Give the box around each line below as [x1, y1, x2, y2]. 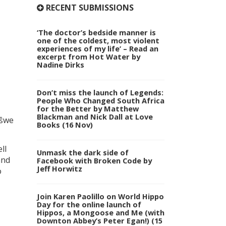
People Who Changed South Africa [37, 95, 164, 105]
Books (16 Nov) [37, 120, 93, 130]
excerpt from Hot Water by [37, 51, 140, 62]
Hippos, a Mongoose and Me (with [37, 207, 164, 217]
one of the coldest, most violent [37, 35, 159, 46]
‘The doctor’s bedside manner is [37, 27, 156, 38]
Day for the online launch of [37, 199, 141, 209]
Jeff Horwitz [37, 163, 82, 174]
